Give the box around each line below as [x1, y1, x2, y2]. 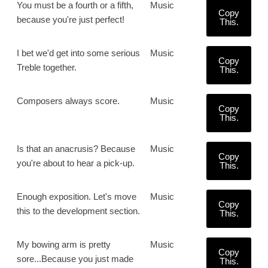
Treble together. [17, 62, 77, 72]
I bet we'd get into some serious [17, 48, 140, 58]
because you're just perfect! [17, 14, 124, 25]
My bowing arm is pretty [17, 239, 111, 249]
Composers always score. [17, 96, 120, 106]
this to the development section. [17, 206, 140, 216]
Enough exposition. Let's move [17, 191, 136, 202]
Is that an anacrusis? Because [17, 144, 135, 154]
